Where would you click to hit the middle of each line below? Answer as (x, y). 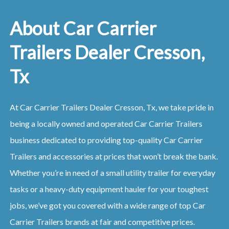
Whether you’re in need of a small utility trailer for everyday (112, 172)
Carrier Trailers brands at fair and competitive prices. (102, 221)
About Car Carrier (83, 28)
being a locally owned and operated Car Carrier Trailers (106, 123)
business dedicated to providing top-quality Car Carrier (106, 140)
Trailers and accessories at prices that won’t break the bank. (113, 156)
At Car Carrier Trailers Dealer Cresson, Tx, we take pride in (111, 107)
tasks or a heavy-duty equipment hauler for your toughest (109, 189)
